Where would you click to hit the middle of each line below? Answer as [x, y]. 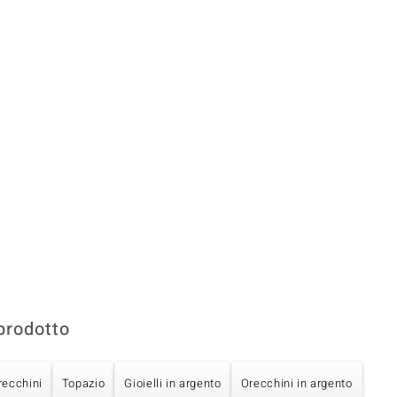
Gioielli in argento [173, 384]
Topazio [83, 384]
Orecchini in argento [296, 384]
